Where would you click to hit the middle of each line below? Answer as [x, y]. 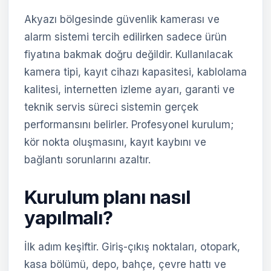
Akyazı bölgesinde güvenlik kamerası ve [122, 19]
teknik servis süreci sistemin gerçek [111, 107]
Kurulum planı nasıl [108, 197]
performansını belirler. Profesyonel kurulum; [129, 125]
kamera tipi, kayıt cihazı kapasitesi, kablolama [135, 72]
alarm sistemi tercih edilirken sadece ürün [126, 37]
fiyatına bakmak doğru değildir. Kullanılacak [129, 54]
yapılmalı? [68, 217]
